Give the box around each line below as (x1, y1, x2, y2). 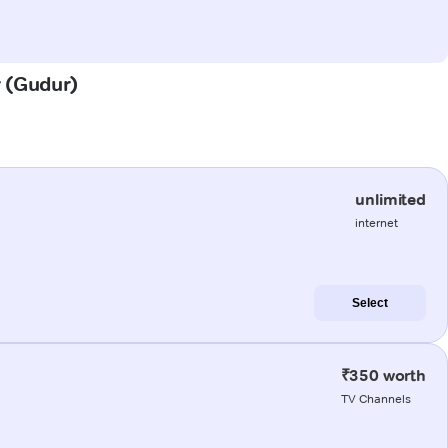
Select (352, 295, 388, 310)
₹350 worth (340, 365, 426, 385)
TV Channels (340, 390, 411, 406)
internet (355, 214, 399, 230)
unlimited (355, 189, 426, 209)
